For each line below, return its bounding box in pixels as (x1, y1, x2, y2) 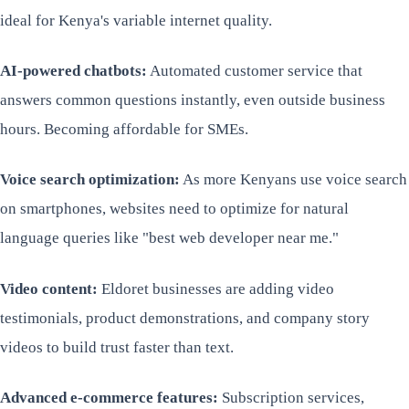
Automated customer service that (147, 62, 362, 80)
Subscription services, (218, 388, 364, 406)
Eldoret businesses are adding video (98, 279, 334, 298)
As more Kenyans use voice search (180, 171, 407, 189)
